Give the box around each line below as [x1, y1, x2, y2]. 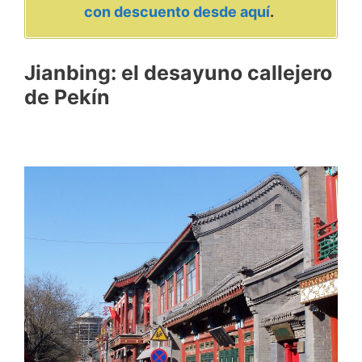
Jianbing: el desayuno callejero [24, 61, 332, 86]
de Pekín [24, 85, 110, 110]
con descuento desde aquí [84, 3, 270, 21]
